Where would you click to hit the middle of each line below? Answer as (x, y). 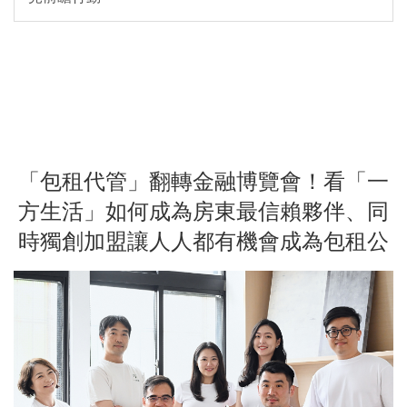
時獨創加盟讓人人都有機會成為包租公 (203, 241)
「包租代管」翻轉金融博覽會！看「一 (203, 181)
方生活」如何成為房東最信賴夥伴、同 (203, 211)
